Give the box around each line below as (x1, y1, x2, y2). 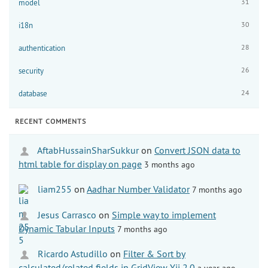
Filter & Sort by (123, 247, 185, 260)
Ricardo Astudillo (35, 247, 108, 260)
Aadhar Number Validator (87, 182, 190, 195)
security (19, 65, 44, 75)
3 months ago (144, 159, 195, 170)
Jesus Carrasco (35, 208, 96, 221)
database (19, 88, 47, 98)
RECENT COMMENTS (15, 116, 86, 126)
